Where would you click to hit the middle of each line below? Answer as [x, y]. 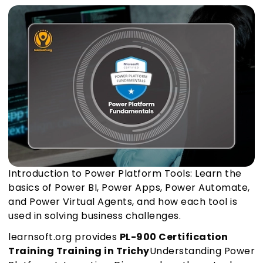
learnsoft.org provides [64, 237]
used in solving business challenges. [95, 216]
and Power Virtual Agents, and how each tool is [123, 202]
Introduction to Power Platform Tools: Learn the [125, 174]
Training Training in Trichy [79, 251]
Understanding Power [202, 251]
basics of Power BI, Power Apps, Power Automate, [129, 188]
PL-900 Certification [174, 237]
